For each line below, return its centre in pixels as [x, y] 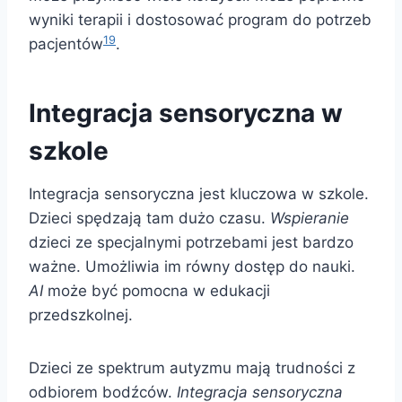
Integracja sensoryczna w [186, 114]
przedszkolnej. [81, 315]
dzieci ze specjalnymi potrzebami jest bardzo [191, 243]
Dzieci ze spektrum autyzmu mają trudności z [192, 368]
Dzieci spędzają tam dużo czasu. [149, 218]
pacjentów [66, 44]
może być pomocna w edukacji [157, 291]
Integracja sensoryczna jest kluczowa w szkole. [199, 194]
